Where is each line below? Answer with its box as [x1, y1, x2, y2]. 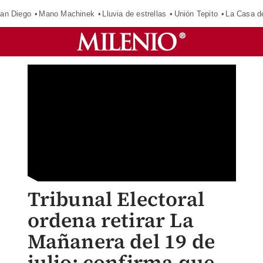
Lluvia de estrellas [102, 9, 167, 18]
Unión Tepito [174, 9, 218, 18]
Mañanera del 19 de [27, 228, 215, 255]
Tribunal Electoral [27, 186, 205, 213]
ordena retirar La [27, 207, 194, 234]
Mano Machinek [39, 9, 95, 18]
